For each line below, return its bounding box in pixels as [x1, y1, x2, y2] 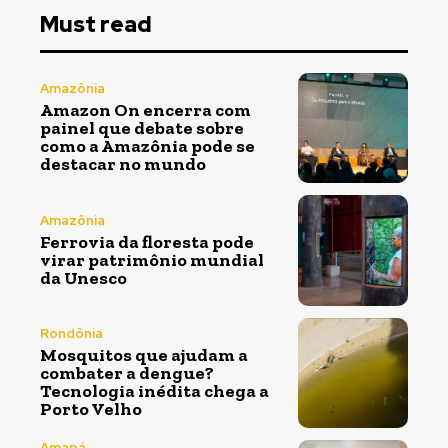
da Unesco [40, 266, 127, 289]
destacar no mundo [40, 153, 206, 176]
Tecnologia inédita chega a [40, 380, 269, 403]
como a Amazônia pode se [40, 135, 255, 158]
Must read [40, 9, 152, 39]
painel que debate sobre [40, 117, 244, 140]
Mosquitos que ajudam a [40, 344, 248, 367]
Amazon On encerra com [40, 99, 251, 122]
